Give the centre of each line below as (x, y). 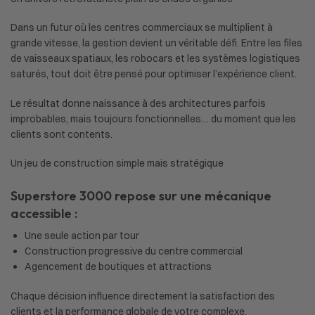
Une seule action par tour (82, 236)
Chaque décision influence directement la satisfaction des (143, 296)
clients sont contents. (62, 134)
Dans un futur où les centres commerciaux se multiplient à (142, 28)
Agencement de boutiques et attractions (118, 267)
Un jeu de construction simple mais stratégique (117, 163)
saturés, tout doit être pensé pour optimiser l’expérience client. (154, 74)
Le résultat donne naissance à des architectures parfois (138, 103)
